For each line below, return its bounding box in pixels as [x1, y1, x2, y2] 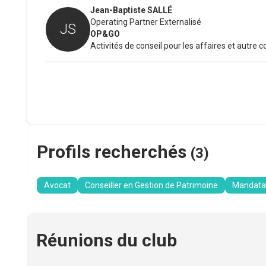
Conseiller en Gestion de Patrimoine [85, 180, 218, 191]
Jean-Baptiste [90, 5, 145, 15]
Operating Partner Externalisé [90, 17, 201, 27]
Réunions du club [36, 230, 177, 251]
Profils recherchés [37, 141, 186, 163]
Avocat [44, 180, 71, 191]
